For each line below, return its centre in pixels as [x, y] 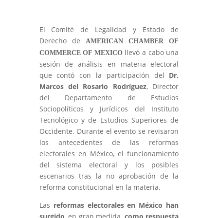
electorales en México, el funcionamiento [109, 153]
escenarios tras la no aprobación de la [109, 176]
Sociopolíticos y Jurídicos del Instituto [109, 109]
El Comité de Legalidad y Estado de [109, 29]
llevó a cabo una [151, 52]
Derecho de [62, 40]
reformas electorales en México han [116, 205]
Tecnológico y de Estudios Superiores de [109, 120]
